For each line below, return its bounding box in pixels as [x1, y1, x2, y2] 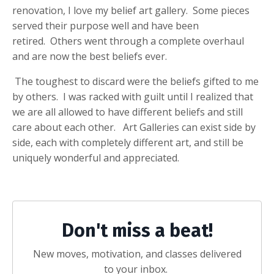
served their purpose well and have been [12, 18, 199, 32]
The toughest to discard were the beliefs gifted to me [12, 74, 259, 88]
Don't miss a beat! [61, 219, 213, 242]
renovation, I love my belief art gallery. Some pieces [12, 3, 250, 17]
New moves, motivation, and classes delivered [32, 246, 242, 261]
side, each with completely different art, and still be [12, 135, 243, 149]
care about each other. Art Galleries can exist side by [12, 120, 256, 134]
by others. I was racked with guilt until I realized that [12, 89, 253, 103]
